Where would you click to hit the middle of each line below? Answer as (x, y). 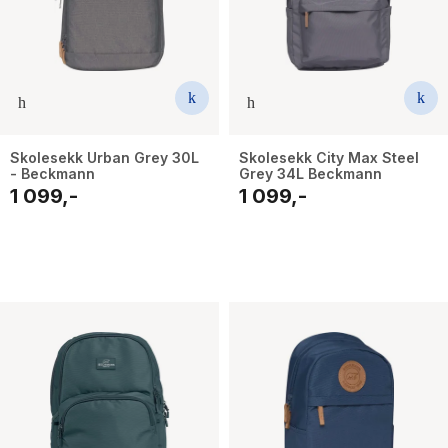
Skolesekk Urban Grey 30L (104, 158)
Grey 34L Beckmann (310, 174)
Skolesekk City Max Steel (329, 158)
